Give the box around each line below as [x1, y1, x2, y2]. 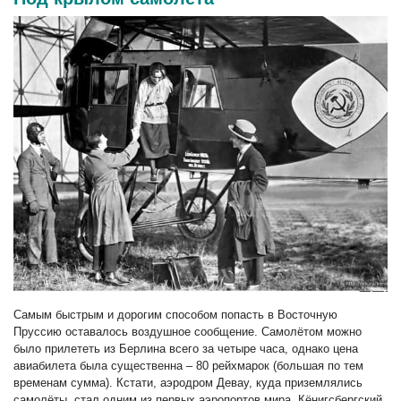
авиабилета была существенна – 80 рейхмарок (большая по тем [13, 358, 363, 372]
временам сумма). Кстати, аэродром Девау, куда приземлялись [13, 375, 363, 389]
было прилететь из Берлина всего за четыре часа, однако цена [13, 341, 358, 355]
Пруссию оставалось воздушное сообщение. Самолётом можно [13, 324, 362, 338]
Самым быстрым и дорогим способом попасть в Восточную [13, 307, 337, 321]
